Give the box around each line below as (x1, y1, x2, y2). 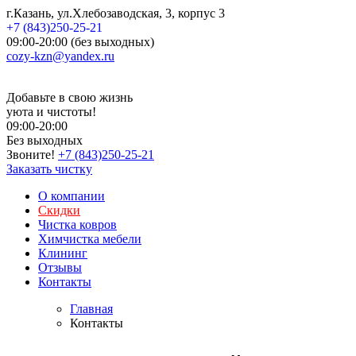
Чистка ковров (38, 218, 117, 231)
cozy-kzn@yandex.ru (6, 49, 114, 63)
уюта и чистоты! (6, 105, 96, 118)
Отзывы (38, 261, 82, 274)
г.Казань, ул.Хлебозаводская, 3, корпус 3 (6, 6, 225, 20)
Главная (70, 302, 113, 315)
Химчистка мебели (38, 232, 141, 246)
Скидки (38, 203, 80, 217)
